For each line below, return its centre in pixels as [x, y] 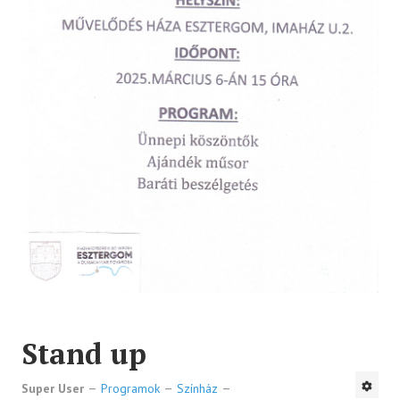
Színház [197, 388]
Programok [130, 388]
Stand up [84, 353]
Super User [53, 388]
